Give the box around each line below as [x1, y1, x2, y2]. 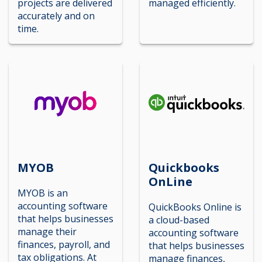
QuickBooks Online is [149, 201, 242, 213]
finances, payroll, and [18, 238, 110, 251]
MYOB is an [18, 187, 68, 199]
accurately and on [18, 9, 95, 22]
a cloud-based [149, 213, 209, 226]
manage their [18, 225, 77, 238]
